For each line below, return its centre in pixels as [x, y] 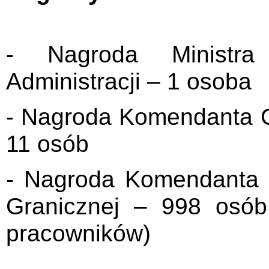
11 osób [47, 144]
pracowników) [78, 233]
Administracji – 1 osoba [129, 81]
